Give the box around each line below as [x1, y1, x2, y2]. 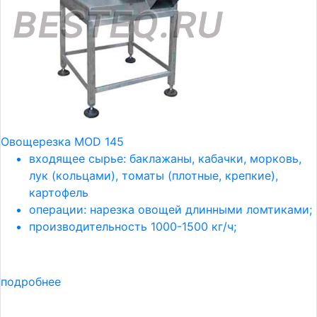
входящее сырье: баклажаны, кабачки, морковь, [29, 151, 301, 166]
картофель [29, 185, 88, 200]
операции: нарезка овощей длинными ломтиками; [29, 202, 312, 217]
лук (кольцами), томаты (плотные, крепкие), [29, 168, 278, 183]
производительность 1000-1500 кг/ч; [29, 219, 236, 234]
